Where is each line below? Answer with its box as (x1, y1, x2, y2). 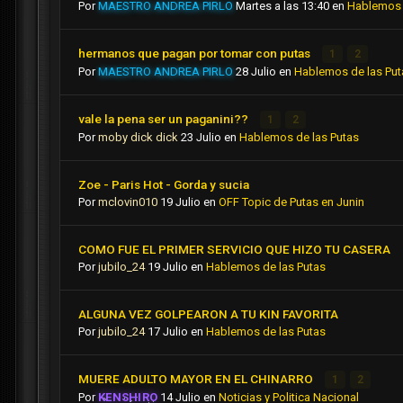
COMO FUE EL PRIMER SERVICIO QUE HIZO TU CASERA (78, 242, 390, 257)
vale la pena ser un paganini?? (78, 112, 251, 127)
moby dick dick (98, 130, 178, 145)
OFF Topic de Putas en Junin (219, 195, 364, 210)
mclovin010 (98, 195, 157, 210)
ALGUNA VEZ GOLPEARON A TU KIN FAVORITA (78, 307, 338, 322)
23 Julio (181, 130, 221, 145)
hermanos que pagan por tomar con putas (78, 46, 313, 61)
